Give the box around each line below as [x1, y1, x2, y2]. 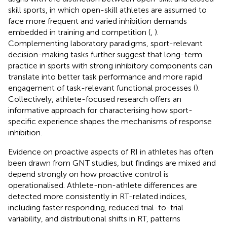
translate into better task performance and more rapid [8, 71, 202, 82]
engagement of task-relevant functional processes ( [8, 83, 196, 93]
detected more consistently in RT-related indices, [8, 191, 187, 201]
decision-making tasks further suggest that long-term [8, 49, 202, 59]
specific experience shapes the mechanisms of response [8, 116, 212, 126]
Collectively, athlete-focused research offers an [8, 94, 181, 104]
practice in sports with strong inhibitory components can [8, 60, 212, 70]
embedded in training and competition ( [8, 27, 150, 37]
